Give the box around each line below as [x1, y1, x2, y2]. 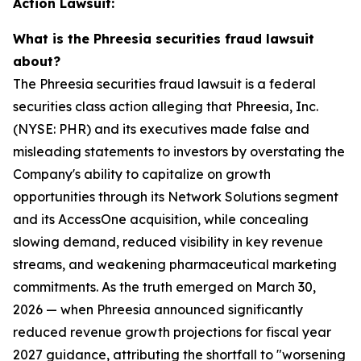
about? [13, 53, 60, 70]
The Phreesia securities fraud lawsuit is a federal [13, 76, 316, 93]
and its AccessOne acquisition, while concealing [13, 211, 309, 228]
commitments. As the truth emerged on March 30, [13, 279, 316, 296]
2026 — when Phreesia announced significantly [13, 301, 303, 318]
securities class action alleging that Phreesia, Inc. [13, 98, 318, 115]
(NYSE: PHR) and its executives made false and [13, 121, 309, 138]
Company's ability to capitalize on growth [13, 166, 271, 183]
